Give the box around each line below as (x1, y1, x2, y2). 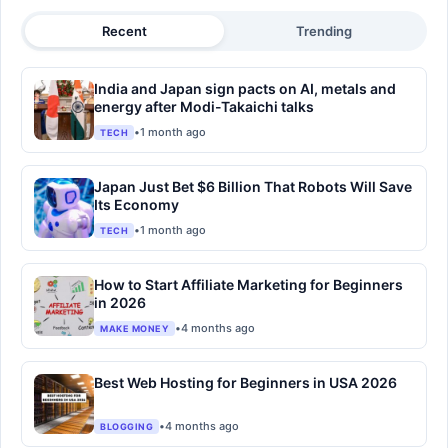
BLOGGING (100, 420, 153, 432)
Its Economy (94, 195, 179, 213)
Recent (102, 22, 147, 39)
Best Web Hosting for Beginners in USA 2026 (94, 373, 397, 391)
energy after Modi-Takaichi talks (94, 97, 315, 115)
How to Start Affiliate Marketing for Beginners (94, 275, 403, 293)
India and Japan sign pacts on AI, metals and (94, 79, 396, 97)
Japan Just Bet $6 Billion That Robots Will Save (94, 177, 412, 195)
